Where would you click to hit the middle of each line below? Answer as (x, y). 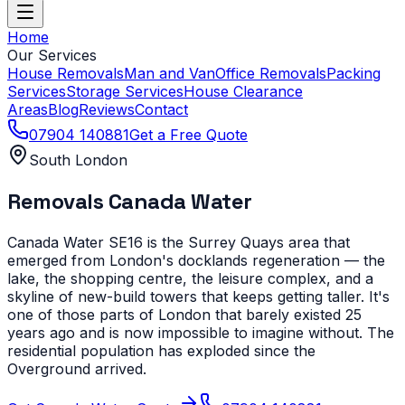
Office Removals (271, 73)
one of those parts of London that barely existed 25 (184, 314)
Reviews (107, 109)
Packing (353, 73)
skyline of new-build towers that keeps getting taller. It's (198, 296)
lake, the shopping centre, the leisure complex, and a (190, 278)
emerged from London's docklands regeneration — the (196, 260)
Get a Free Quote (188, 135)
